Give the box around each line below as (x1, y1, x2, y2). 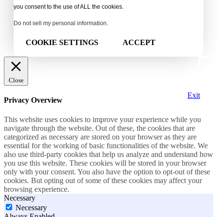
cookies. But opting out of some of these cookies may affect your (4, 176, 202, 185)
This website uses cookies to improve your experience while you (4, 115, 201, 124)
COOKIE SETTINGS (26, 38, 98, 47)
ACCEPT (123, 38, 155, 47)
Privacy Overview (4, 96, 62, 105)
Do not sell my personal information (14, 20, 107, 27)
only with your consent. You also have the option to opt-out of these (4, 167, 210, 176)
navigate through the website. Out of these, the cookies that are (4, 124, 195, 132)
